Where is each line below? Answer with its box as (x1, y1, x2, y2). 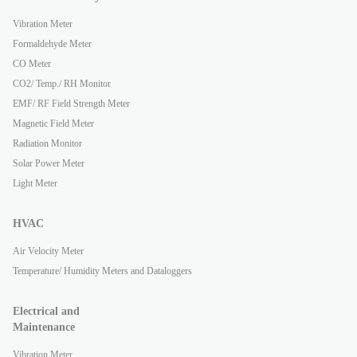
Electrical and (13, 305, 80, 317)
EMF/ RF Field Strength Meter (13, 98, 130, 109)
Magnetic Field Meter (13, 118, 94, 129)
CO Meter (13, 58, 51, 69)
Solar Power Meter (13, 158, 84, 169)
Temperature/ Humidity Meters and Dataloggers (13, 265, 192, 277)
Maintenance (13, 321, 75, 333)
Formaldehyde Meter (13, 38, 92, 49)
